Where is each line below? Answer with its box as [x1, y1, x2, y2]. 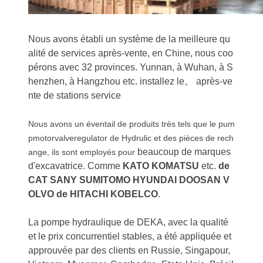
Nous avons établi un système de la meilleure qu [28, 34, 230, 44]
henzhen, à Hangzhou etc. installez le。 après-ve [28, 76, 232, 86]
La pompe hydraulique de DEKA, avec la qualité [28, 217, 228, 227]
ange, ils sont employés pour [28, 147, 137, 157]
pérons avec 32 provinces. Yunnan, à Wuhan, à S [28, 62, 233, 72]
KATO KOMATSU [123, 161, 199, 171]
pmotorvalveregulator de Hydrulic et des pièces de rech [28, 133, 234, 143]
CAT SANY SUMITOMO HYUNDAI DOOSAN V [28, 175, 230, 185]
